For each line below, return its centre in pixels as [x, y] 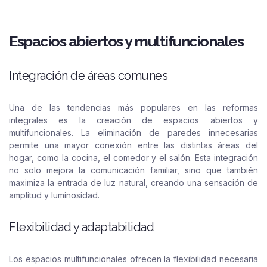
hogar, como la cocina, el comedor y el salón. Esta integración [133, 158]
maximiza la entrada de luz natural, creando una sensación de [133, 183]
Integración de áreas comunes [88, 76]
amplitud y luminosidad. [54, 195]
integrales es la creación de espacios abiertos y [133, 120]
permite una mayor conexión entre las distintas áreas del [133, 145]
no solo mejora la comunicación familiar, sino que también [133, 170]
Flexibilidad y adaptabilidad [81, 227]
